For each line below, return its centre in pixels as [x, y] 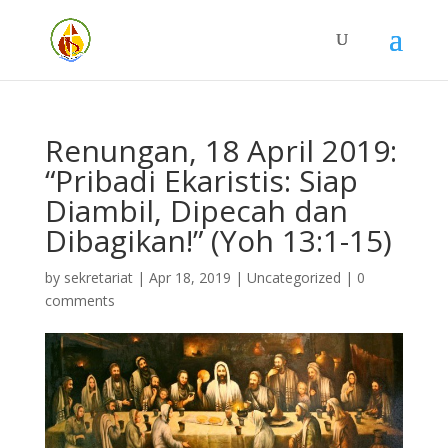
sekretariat [98, 277]
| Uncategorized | [293, 277]
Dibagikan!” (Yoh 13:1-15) [218, 240]
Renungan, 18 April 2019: [220, 150]
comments [79, 300]
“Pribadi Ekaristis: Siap [201, 180]
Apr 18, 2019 [189, 277]
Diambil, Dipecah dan [196, 210]
